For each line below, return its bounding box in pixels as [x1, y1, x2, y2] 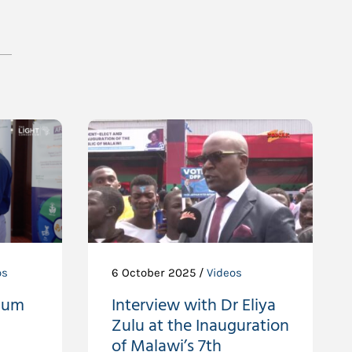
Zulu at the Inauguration [111, 312, 289, 340]
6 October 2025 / [111, 266, 207, 280]
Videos [206, 266, 242, 280]
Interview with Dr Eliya [111, 291, 276, 320]
